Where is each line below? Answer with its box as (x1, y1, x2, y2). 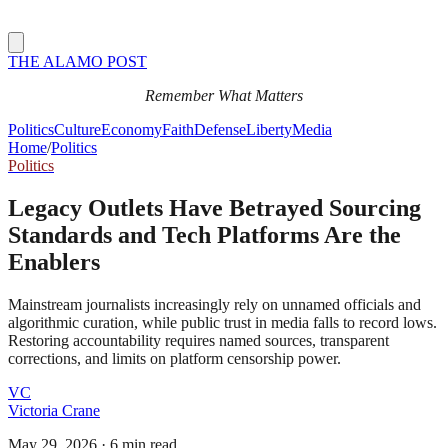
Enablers (8, 248, 100, 275)
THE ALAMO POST (8, 53, 147, 70)
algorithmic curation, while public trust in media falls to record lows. (8, 313, 437, 331)
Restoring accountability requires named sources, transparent (8, 331, 389, 349)
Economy (101, 121, 162, 138)
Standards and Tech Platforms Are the (8, 221, 401, 248)
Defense (194, 121, 246, 138)
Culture (54, 121, 101, 138)
